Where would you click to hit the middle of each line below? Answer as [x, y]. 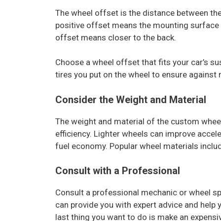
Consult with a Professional [119, 171]
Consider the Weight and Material [131, 99]
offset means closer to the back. [116, 37]
